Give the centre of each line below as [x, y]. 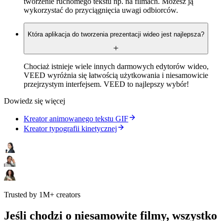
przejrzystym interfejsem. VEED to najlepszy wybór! [106, 84]
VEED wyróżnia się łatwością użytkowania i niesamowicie [116, 75]
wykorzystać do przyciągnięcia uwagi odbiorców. [101, 10]
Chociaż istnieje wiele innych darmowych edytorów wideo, [116, 66]
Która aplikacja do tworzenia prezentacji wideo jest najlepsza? [116, 35]
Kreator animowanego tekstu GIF [76, 118]
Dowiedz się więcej [35, 101]
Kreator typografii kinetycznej [70, 128]
